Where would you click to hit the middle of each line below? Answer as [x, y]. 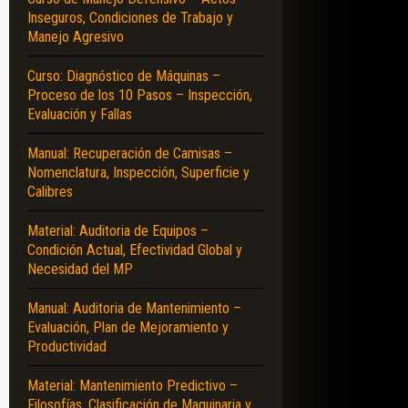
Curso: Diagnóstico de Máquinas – [124, 76]
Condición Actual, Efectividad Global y [135, 250]
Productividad [67, 346]
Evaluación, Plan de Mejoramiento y [128, 327]
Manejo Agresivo [76, 36]
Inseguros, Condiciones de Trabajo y [130, 17]
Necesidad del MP [80, 269]
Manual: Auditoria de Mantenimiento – [134, 308]
